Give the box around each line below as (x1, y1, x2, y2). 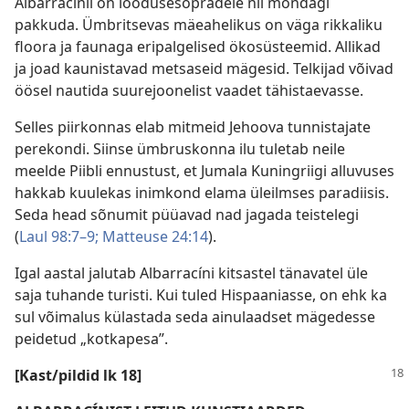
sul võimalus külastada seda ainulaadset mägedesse (15, 307, 375, 327)
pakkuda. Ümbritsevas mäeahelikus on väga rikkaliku (15, 15, 383, 35)
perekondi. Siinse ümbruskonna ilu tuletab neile (15, 139, 345, 159)
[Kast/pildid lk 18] (15, 365, 142, 385)
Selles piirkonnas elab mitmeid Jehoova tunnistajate (15, 117, 371, 137)
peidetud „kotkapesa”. (15, 329, 168, 349)
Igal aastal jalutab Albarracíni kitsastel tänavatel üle (15, 263, 368, 283)
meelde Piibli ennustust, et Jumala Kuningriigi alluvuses (15, 161, 394, 181)
